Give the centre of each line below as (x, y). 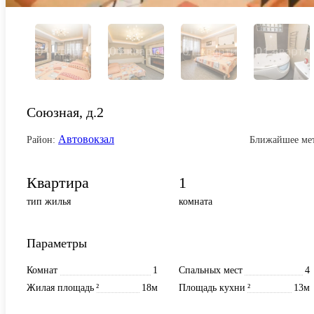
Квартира (58, 182)
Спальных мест (211, 270)
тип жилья (49, 201)
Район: (41, 139)
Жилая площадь (60, 287)
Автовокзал (86, 139)
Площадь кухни (212, 287)
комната (196, 201)
